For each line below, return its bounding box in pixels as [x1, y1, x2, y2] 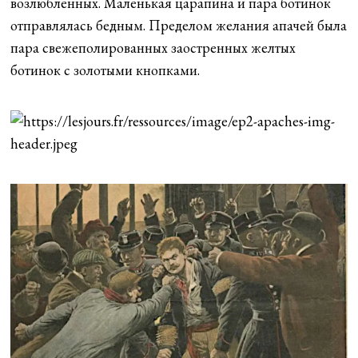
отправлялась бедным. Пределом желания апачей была [10, 15, 348, 34]
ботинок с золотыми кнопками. [10, 60, 201, 79]
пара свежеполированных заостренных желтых [10, 38, 296, 57]
